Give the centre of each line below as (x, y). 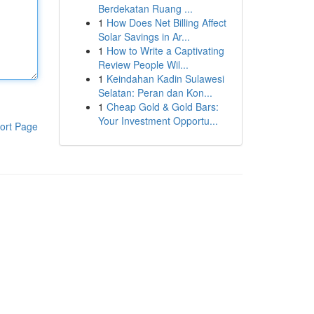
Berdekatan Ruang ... (145, 8)
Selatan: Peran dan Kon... (155, 93)
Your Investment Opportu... (158, 121)
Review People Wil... (143, 64)
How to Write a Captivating (165, 50)
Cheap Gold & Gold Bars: (162, 107)
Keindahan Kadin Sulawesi (165, 78)
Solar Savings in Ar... (144, 36)
